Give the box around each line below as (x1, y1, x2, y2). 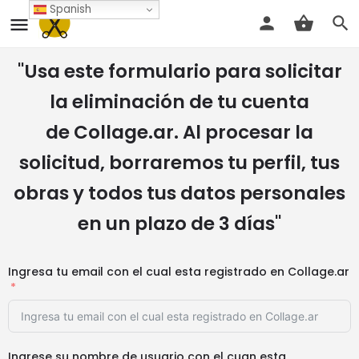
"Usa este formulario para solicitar (17, 58, 342, 84)
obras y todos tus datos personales (14, 180, 345, 206)
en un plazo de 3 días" (78, 211, 281, 236)
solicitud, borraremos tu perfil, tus (19, 150, 340, 175)
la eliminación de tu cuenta (50, 89, 309, 115)
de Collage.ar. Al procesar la (46, 119, 313, 145)
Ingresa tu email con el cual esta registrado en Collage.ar (8, 264, 349, 280)
